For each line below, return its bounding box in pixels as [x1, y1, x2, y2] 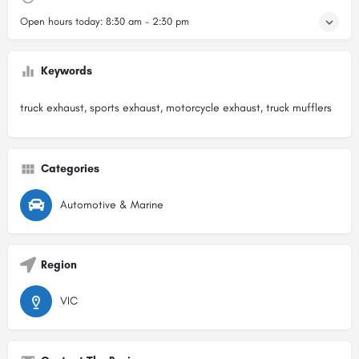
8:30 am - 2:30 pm [106, 15, 189, 27]
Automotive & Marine [60, 198, 163, 212]
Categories [41, 162, 99, 175]
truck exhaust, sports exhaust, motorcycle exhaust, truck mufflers [20, 101, 332, 115]
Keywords [41, 64, 92, 78]
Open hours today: [20, 15, 106, 27]
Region [41, 258, 77, 272]
